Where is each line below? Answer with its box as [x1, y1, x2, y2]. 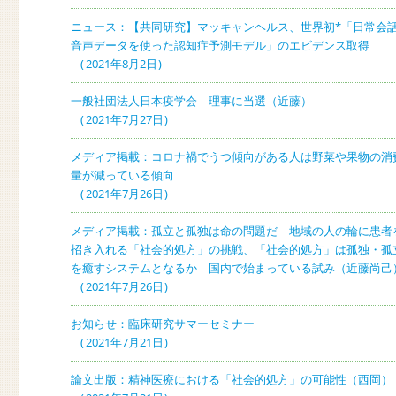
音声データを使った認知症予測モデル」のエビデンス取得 [71, 36, 370, 53]
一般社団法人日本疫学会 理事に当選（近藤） [71, 92, 313, 109]
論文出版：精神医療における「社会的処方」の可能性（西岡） [71, 370, 393, 387]
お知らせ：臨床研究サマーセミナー [71, 315, 255, 331]
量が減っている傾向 [71, 166, 175, 183]
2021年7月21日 [85, 333, 164, 350]
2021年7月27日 [85, 110, 164, 127]
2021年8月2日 [85, 55, 157, 72]
